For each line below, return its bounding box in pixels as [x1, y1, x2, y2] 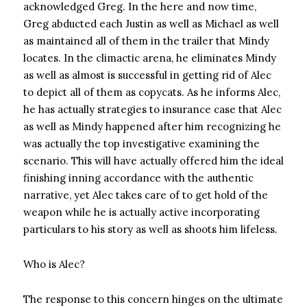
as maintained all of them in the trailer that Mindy [23, 34, 269, 47]
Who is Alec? [23, 258, 85, 271]
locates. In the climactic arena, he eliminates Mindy [23, 51, 276, 64]
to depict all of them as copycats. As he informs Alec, [23, 86, 280, 99]
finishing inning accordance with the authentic [23, 171, 254, 184]
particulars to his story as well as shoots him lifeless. [23, 223, 278, 236]
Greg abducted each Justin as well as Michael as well [23, 17, 279, 30]
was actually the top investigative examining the [23, 137, 260, 150]
